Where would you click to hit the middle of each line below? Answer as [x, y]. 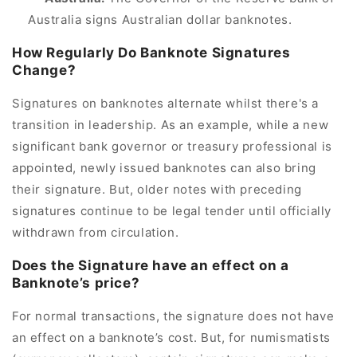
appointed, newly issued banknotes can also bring [164, 167]
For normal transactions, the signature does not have [173, 316]
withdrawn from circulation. [96, 232]
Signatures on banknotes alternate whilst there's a [166, 103]
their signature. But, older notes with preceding [157, 189]
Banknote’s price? [76, 282]
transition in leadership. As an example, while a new [171, 124]
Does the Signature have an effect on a [151, 265]
